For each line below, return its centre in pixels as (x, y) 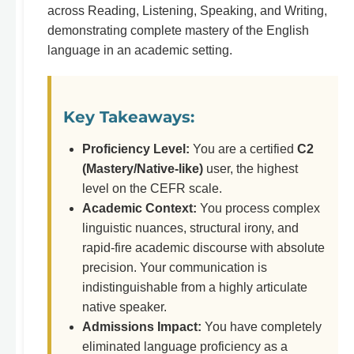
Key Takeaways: (129, 117)
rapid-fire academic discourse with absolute (203, 248)
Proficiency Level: (136, 149)
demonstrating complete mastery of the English (178, 30)
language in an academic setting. (140, 50)
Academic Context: (139, 208)
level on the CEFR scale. (152, 188)
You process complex (258, 208)
